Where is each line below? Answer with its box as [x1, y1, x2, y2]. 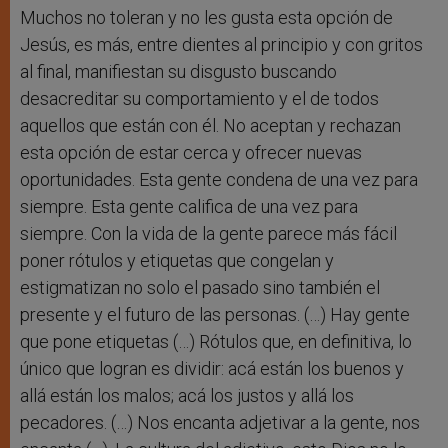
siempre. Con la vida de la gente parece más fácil [20, 223, 397, 245]
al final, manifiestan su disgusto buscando [20, 61, 337, 83]
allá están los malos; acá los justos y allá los [20, 385, 354, 407]
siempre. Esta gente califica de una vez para [20, 196, 358, 218]
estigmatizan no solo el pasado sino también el [20, 277, 380, 299]
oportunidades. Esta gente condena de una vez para [20, 169, 418, 191]
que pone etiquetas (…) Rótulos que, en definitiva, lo [20, 331, 412, 353]
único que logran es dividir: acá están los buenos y [20, 358, 404, 380]
